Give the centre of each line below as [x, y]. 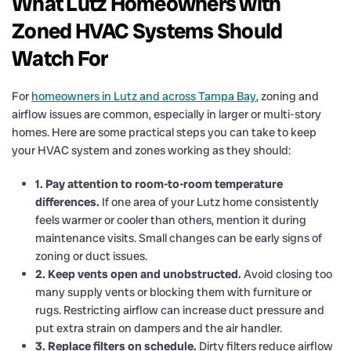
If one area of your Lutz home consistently [209, 202]
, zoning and [288, 96]
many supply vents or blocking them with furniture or [174, 292]
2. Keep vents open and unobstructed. [138, 274]
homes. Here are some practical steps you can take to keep [164, 132]
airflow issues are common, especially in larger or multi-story [166, 114]
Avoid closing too [287, 274]
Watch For [60, 58]
